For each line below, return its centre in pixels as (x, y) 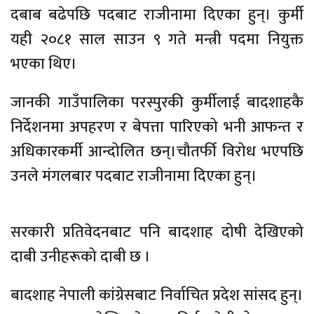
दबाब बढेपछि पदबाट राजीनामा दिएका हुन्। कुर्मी (157, 15)
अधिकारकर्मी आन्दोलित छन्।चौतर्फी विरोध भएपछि (157, 151)
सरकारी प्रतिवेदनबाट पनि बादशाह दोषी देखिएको (157, 232)
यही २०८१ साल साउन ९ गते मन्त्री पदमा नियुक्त (157, 39)
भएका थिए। (46, 64)
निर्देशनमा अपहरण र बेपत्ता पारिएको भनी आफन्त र (157, 127)
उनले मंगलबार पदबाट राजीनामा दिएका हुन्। (134, 176)
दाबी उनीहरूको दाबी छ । (82, 257)
